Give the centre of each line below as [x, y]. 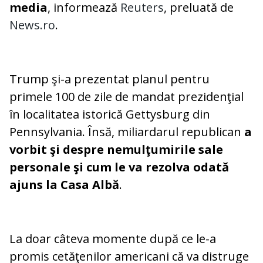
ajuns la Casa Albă [64, 185]
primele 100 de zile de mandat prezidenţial [127, 97]
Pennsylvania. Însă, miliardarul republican [125, 132]
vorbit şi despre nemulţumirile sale [116, 150]
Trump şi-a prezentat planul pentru [109, 79]
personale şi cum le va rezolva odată [119, 167]
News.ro [32, 25]
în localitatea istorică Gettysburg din [110, 114]
